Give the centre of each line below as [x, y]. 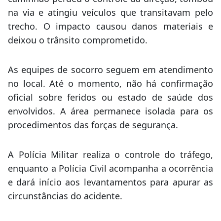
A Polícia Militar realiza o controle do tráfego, [110, 161]
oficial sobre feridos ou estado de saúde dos [110, 104]
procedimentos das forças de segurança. [93, 131]
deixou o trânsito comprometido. [78, 47]
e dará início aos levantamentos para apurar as [110, 189]
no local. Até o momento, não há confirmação [110, 90]
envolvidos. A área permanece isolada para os [110, 118]
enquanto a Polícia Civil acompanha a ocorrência [110, 175]
